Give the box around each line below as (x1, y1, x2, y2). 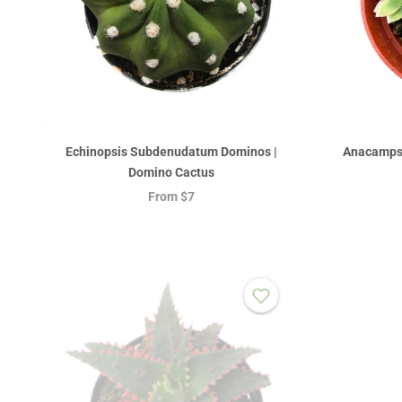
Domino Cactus (127, 165, 214, 179)
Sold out (347, 274, 388, 286)
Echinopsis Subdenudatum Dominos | (65, 144, 277, 159)
